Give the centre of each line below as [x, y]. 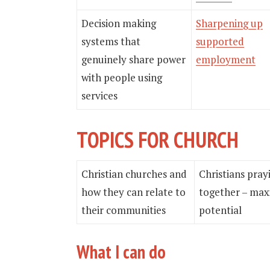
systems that [111, 41]
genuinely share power [133, 59]
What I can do [121, 251]
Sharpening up [229, 23]
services [99, 96]
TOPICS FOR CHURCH [158, 140]
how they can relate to [133, 192]
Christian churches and [134, 174]
